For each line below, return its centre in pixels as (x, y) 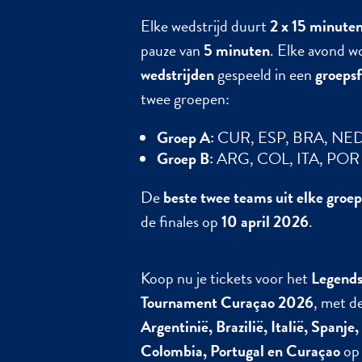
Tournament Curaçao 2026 (227, 302)
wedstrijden (178, 74)
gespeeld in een (265, 74)
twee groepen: (185, 98)
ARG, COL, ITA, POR (287, 158)
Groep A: (186, 137)
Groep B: (185, 158)
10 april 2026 (265, 221)
